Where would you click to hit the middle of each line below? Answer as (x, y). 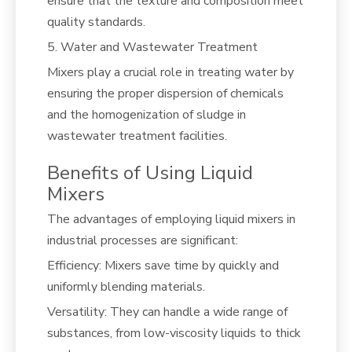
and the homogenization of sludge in (147, 114)
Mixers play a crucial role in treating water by (170, 72)
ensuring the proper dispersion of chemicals (165, 93)
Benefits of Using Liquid (150, 172)
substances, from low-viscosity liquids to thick (174, 333)
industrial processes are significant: (143, 240)
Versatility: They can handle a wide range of (167, 312)
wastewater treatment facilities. (137, 136)
